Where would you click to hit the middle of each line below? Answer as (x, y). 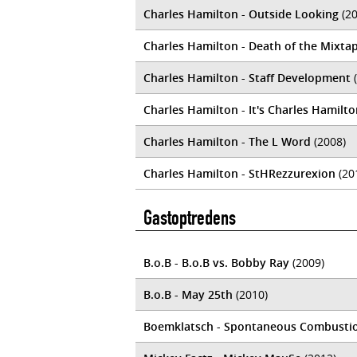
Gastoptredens (190, 218)
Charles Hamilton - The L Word (227, 141)
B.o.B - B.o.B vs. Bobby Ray (216, 263)
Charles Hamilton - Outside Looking (241, 14)
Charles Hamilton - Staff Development (247, 78)
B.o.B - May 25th (188, 294)
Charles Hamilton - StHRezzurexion (239, 173)
